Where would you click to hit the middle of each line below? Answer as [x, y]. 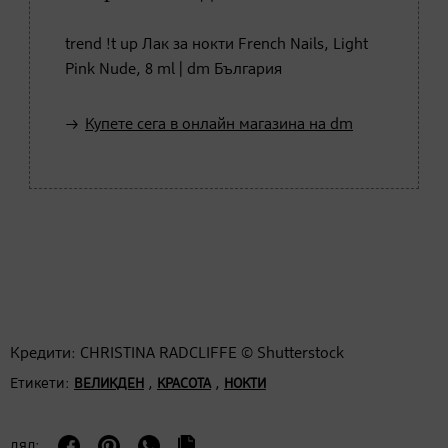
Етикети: [40, 383]
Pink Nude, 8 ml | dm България [173, 69]
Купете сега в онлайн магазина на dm [219, 124]
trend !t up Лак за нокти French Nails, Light [216, 44]
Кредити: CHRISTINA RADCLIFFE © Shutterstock [177, 353]
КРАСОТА [184, 383]
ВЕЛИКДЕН [109, 383]
